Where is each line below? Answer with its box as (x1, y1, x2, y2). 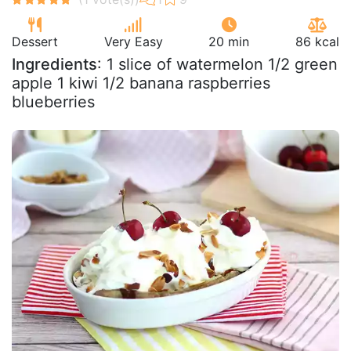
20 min (208, 33, 250, 49)
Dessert (12, 33, 58, 49)
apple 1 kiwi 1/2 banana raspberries (12, 73, 270, 92)
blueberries (12, 92, 95, 111)
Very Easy (103, 33, 163, 49)
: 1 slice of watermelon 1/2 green (97, 54, 338, 74)
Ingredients (12, 54, 97, 74)
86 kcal (295, 33, 339, 49)
